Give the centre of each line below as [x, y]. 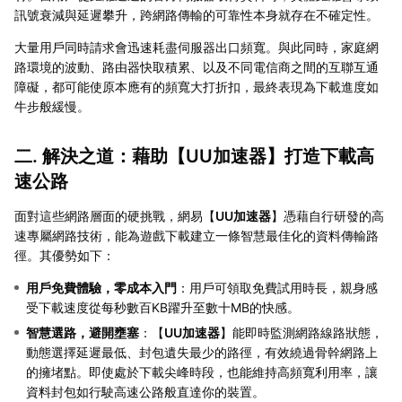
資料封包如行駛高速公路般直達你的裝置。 [145, 391]
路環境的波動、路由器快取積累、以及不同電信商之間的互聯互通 [197, 66]
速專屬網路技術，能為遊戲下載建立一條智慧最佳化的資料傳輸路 [197, 235]
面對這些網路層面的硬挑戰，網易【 [115, 215]
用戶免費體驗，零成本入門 [101, 287]
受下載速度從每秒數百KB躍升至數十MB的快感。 [163, 307]
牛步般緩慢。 [52, 106]
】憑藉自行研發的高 [328, 215]
